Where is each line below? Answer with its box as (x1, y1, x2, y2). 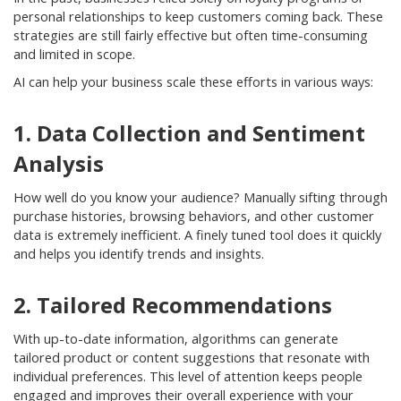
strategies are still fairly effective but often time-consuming (13, 27, 368, 45)
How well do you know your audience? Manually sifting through (13, 189, 388, 207)
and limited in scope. (13, 46, 135, 64)
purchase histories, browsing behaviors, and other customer (13, 208, 374, 226)
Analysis (13, 149, 104, 179)
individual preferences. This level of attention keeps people (13, 368, 363, 386)
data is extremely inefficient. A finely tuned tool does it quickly (13, 226, 381, 244)
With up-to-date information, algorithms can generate (13, 330, 338, 348)
